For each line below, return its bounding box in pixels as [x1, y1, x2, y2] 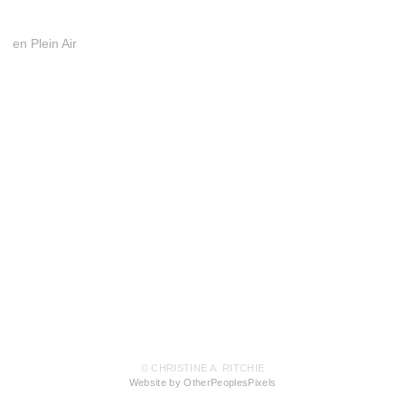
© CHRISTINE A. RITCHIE [140, 363, 265, 374]
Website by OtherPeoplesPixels [128, 377, 277, 389]
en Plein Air [13, 35, 77, 51]
